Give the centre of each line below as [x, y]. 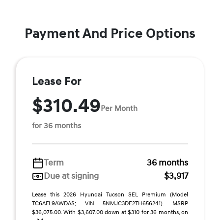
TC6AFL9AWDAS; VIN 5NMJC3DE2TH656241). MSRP [110, 204]
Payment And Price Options [110, 34]
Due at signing [71, 176]
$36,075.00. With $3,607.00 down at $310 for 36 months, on [110, 212]
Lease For [57, 82]
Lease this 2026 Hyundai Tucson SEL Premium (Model [110, 195]
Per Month [119, 108]
